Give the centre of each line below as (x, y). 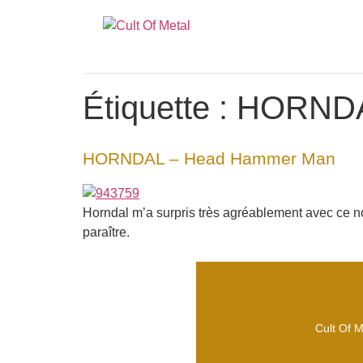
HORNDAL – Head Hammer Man (209, 158)
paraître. (106, 232)
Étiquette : (160, 108)
